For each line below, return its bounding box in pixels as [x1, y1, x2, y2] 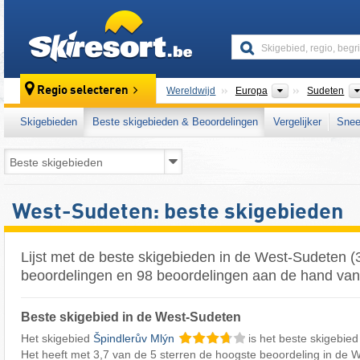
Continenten [289, 84, 346, 96]
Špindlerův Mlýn [93, 331, 178, 345]
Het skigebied [21, 331, 93, 345]
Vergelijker [273, 116, 321, 128]
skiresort [192, 11, 235, 24]
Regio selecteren [37, 84, 129, 98]
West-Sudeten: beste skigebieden [12, 202, 343, 223]
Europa [235, 85, 268, 96]
